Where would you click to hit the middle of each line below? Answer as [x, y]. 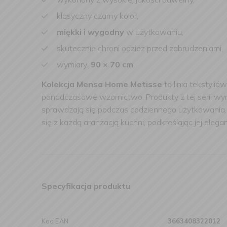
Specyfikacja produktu [86, 186]
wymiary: [74, 64]
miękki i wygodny [90, 32]
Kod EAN [55, 221]
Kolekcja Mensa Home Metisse [102, 84]
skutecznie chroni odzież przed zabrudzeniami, [140, 48]
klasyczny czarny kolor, [98, 16]
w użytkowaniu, [154, 32]
